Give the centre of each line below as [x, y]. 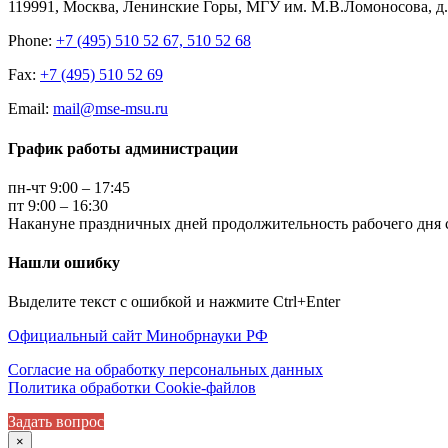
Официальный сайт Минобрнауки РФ [138, 336]
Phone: [32, 41]
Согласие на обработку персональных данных [165, 370]
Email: [30, 109]
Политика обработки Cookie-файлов [132, 388]
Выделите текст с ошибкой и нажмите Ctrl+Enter [174, 302]
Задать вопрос [56, 422]
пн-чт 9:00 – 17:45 [69, 187]
